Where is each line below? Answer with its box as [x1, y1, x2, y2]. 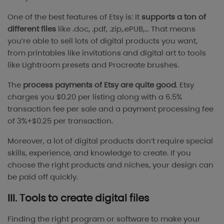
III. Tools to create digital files [7, 190, 149, 205]
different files [7, 23, 56, 34]
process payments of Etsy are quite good [23, 79, 176, 90]
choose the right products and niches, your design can [7, 159, 213, 170]
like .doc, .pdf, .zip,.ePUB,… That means [56, 23, 195, 34]
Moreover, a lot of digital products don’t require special [7, 135, 213, 146]
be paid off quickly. [7, 171, 78, 182]
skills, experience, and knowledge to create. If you [7, 147, 191, 158]
